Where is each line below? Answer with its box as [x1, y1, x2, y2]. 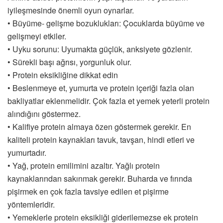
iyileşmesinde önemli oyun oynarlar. [7, 4, 134, 16]
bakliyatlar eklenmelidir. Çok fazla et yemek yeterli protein [7, 95, 210, 107]
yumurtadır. [7, 146, 46, 158]
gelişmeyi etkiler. [7, 30, 66, 42]
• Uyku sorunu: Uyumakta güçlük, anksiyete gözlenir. [7, 43, 192, 55]
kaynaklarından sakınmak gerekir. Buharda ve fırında [7, 172, 192, 184]
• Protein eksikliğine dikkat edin [7, 69, 118, 81]
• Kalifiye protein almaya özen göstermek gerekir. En [7, 120, 191, 132]
